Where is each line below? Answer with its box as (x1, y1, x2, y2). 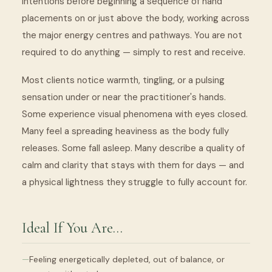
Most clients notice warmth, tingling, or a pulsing (22, 73, 225, 86)
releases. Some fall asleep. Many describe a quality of (22, 141, 245, 154)
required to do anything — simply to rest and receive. (22, 46, 245, 58)
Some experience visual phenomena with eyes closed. (22, 107, 248, 120)
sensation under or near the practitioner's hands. (22, 90, 226, 103)
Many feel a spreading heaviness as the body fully (22, 124, 229, 137)
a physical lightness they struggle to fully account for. (22, 175, 247, 188)
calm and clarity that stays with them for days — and (22, 158, 244, 171)
